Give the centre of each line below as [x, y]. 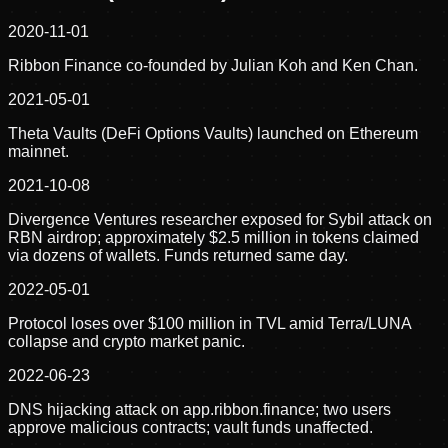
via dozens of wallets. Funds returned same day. [178, 256]
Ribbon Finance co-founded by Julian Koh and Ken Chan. [213, 66]
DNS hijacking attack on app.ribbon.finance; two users [199, 410]
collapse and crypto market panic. [126, 342]
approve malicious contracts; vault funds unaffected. [190, 428]
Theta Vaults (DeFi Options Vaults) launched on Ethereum [213, 134]
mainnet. [38, 152]
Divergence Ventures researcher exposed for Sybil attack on [220, 220]
